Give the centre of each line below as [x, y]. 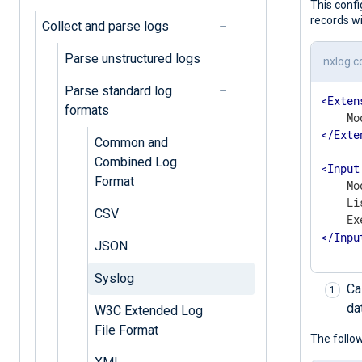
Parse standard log [118, 90]
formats [86, 110]
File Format [126, 330]
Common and [131, 142]
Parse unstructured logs [132, 58]
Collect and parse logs [105, 26]
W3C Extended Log [148, 310]
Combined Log [135, 162]
